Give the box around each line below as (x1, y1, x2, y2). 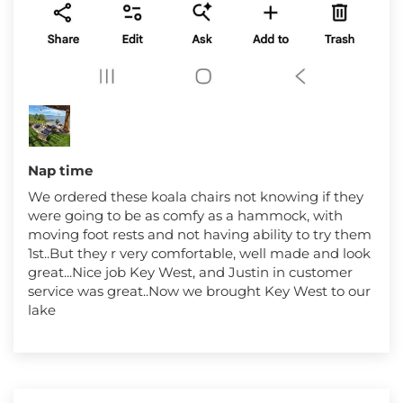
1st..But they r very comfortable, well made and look (28, 244, 371, 262)
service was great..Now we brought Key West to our (28, 282, 371, 300)
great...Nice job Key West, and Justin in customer (28, 263, 353, 281)
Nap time (28, 161, 93, 179)
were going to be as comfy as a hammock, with (28, 206, 343, 224)
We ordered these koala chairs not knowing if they (28, 187, 363, 205)
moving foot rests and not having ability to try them (28, 225, 372, 243)
